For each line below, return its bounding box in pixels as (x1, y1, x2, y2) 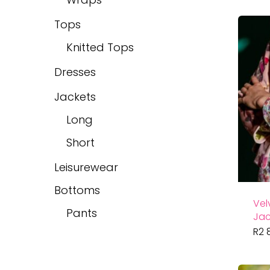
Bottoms (54, 182, 100, 198)
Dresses (54, 64, 96, 80)
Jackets (54, 89, 96, 104)
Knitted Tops (66, 39, 134, 55)
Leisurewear (54, 159, 118, 175)
